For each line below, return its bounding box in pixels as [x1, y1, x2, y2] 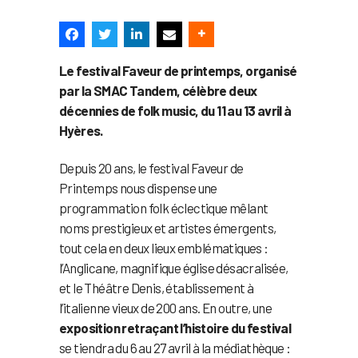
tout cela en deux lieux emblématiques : [59, 239, 268, 256]
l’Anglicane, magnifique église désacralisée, [59, 259, 288, 276]
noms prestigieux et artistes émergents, [59, 219, 276, 236]
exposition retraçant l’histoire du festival [59, 319, 292, 336]
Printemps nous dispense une [59, 179, 217, 196]
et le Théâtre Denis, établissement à [59, 279, 254, 296]
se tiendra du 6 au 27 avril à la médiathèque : [59, 339, 291, 356]
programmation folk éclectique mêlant [59, 199, 268, 216]
